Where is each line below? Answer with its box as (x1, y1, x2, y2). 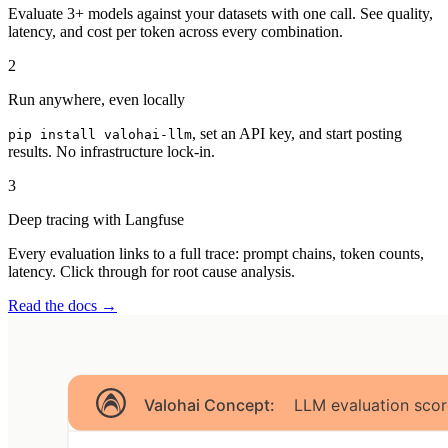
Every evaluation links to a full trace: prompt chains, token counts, (8, 245, 424, 262)
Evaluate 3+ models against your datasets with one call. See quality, (8, 5, 433, 22)
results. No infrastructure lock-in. (8, 143, 215, 160)
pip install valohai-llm (8, 127, 192, 142)
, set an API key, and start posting (192, 125, 402, 142)
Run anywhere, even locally (8, 91, 185, 108)
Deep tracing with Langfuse (8, 211, 184, 228)
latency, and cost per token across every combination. (8, 23, 343, 40)
